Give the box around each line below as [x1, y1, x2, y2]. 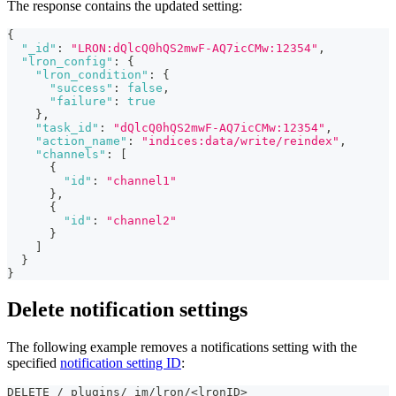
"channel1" [106, 174, 177, 188]
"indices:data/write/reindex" [141, 134, 339, 148]
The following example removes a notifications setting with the [7, 339, 357, 354]
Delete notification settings [7, 298, 247, 322]
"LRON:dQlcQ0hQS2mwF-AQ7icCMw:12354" [71, 42, 318, 56]
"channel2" [106, 214, 177, 228]
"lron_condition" [35, 68, 148, 82]
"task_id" [35, 121, 99, 135]
